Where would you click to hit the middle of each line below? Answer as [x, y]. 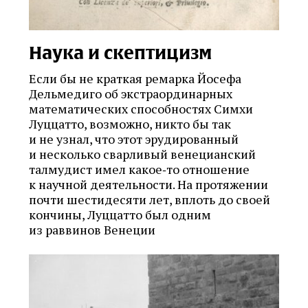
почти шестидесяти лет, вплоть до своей [150, 199]
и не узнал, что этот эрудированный [134, 139]
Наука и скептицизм [120, 53]
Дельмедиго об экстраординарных [131, 93]
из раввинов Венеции [92, 229]
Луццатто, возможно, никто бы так [130, 123]
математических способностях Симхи [141, 108]
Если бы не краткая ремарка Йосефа [135, 78]
